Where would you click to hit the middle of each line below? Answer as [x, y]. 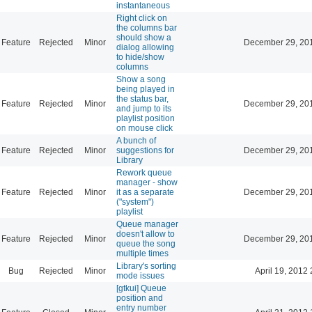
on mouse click [145, 128]
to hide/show [140, 57]
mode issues [140, 275]
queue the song [146, 243]
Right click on [142, 18]
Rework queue [144, 172]
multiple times [142, 253]
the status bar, [142, 99]
